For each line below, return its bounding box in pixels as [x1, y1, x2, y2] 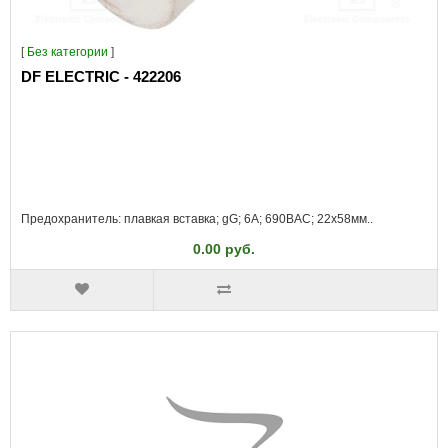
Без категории [27, 44, 108, 59]
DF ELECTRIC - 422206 [21, 67, 181, 85]
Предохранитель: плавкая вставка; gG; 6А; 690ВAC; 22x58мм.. [21, 211, 373, 226]
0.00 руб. [193, 240, 255, 257]
